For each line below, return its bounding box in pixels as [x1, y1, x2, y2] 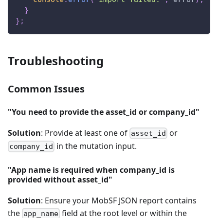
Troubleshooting [8, 52, 104, 69]
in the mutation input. [54, 140, 137, 151]
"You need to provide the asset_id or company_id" [8, 106, 200, 117]
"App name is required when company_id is [8, 164, 175, 176]
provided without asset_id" [8, 174, 112, 185]
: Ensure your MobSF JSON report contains [41, 195, 197, 206]
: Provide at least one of [41, 127, 129, 138]
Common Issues [8, 82, 85, 95]
